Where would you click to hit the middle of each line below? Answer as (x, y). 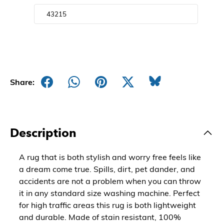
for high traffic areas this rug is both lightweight (107, 205)
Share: (22, 82)
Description (43, 132)
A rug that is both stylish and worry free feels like (110, 157)
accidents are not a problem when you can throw (110, 181)
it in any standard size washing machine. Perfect (109, 193)
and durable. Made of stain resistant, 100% (100, 217)
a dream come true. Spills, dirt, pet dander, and (107, 169)
